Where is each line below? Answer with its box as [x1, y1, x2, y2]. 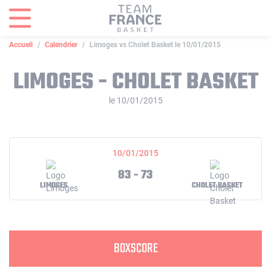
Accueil [9, 41, 33, 49]
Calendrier [45, 41, 77, 49]
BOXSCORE [113, 238, 158, 259]
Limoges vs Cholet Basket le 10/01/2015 [90, 41, 221, 49]
